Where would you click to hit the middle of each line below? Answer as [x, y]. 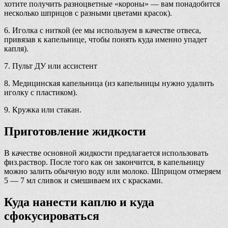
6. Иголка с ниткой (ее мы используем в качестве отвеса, [103, 31]
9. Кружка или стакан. [43, 110]
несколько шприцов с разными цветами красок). [88, 13]
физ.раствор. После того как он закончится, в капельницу [104, 162]
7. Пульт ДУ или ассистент [51, 66]
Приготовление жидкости [75, 132]
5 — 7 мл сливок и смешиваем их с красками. [83, 181]
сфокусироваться [52, 216]
